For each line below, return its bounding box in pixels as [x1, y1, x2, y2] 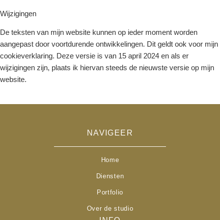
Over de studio [86, 204, 134, 212]
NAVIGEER [86, 128, 134, 137]
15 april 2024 [118, 51, 159, 60]
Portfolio [96, 188, 124, 196]
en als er [159, 51, 189, 60]
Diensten [96, 172, 124, 180]
